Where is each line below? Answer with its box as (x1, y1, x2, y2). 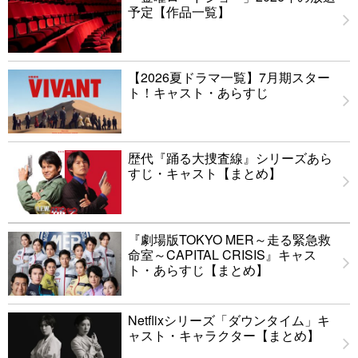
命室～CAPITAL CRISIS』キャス (128, 245, 316, 264)
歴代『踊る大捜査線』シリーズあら (128, 148, 332, 167)
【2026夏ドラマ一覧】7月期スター (128, 67, 330, 86)
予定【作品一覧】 (128, 2, 230, 21)
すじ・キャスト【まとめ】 (128, 163, 281, 182)
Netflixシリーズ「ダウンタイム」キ (128, 310, 330, 329)
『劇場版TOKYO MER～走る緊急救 (128, 229, 331, 249)
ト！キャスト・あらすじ (128, 82, 268, 101)
